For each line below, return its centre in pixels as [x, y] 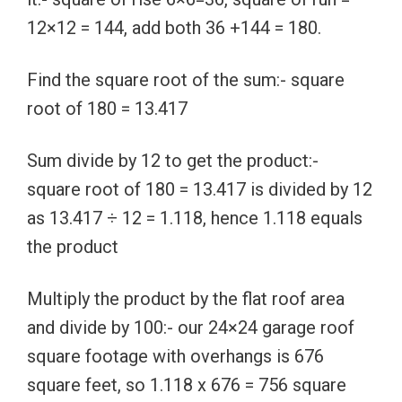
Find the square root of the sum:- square [186, 79]
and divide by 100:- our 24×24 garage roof [191, 327]
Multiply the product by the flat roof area [186, 298]
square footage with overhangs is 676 [175, 356]
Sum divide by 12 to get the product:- [173, 160]
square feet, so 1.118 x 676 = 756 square [187, 385]
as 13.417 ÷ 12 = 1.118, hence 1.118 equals [195, 218]
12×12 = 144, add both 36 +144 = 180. [174, 27]
